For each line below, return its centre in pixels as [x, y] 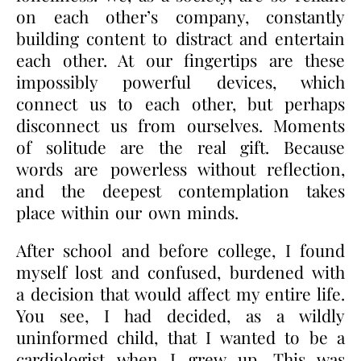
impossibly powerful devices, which [180, 81]
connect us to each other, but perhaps [180, 103]
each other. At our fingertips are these [180, 59]
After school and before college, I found [180, 249]
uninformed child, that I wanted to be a [180, 336]
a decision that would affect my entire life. [180, 293]
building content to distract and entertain [180, 37]
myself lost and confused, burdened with [180, 271]
